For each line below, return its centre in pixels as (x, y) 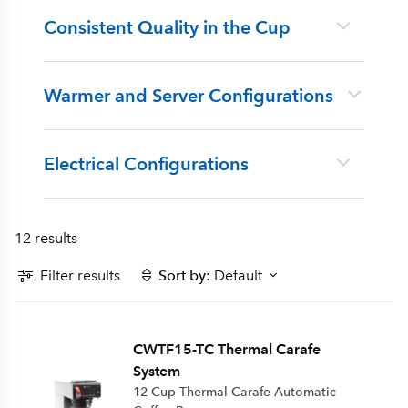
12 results (46, 238)
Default (238, 275)
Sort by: (184, 275)
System (156, 371)
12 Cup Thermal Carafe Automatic (234, 392)
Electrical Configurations (146, 164)
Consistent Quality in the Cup (167, 27)
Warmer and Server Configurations (189, 96)
